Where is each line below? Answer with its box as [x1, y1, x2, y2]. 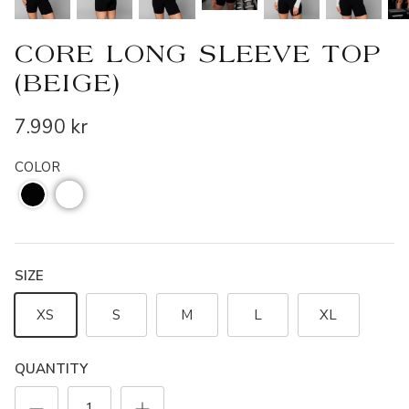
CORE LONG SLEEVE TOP [15, 43, 383, 68]
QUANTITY [15, 360, 88, 379]
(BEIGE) [15, 72, 122, 98]
